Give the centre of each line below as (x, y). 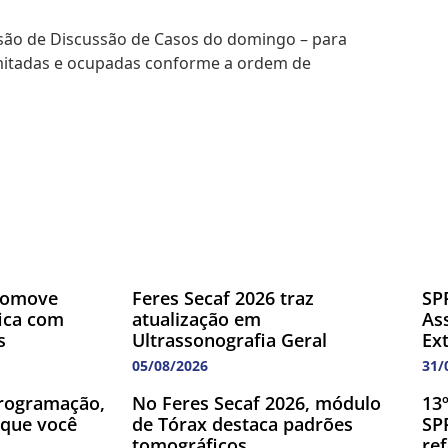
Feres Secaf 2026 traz (223, 298)
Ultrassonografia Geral (229, 340)
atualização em (196, 319)
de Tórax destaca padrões (242, 424)
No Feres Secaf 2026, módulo (256, 403)
